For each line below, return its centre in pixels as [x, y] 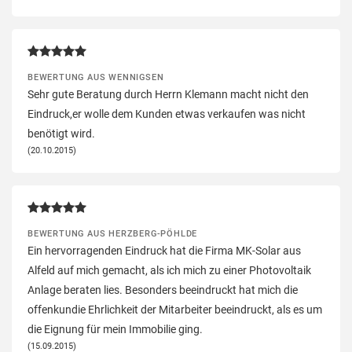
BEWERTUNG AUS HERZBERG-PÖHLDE [113, 233]
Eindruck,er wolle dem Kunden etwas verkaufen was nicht [167, 114]
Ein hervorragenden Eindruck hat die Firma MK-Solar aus [164, 250]
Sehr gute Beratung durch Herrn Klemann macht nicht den [168, 94]
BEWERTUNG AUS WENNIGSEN [96, 77]
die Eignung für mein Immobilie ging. [115, 329]
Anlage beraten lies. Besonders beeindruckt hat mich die [163, 290]
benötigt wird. [61, 133]
